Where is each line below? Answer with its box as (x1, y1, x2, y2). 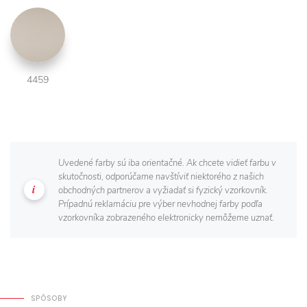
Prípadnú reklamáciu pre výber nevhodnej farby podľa (58, 197, 262, 210)
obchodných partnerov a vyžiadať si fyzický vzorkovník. (58, 184, 268, 197)
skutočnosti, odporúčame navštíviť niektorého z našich (58, 170, 264, 183)
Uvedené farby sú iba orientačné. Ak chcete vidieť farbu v (58, 156, 276, 169)
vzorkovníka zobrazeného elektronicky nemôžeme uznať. (58, 211, 274, 224)
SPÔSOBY (31, 293, 68, 304)
